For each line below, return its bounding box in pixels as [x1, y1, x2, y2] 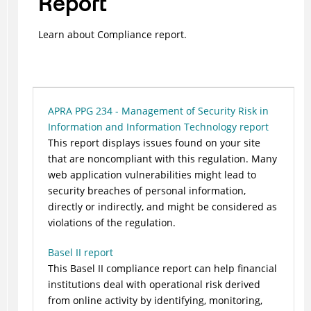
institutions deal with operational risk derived [47, 278, 260, 292]
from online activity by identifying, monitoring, [47, 294, 262, 308]
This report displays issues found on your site [47, 136, 260, 150]
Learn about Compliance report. [37, 28, 187, 42]
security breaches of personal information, [47, 184, 246, 198]
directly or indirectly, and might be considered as [47, 200, 277, 214]
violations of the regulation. [47, 216, 176, 230]
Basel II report [47, 246, 113, 260]
